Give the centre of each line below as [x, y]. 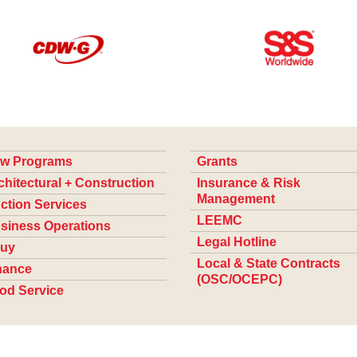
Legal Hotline [236, 242]
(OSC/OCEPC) [239, 280]
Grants [217, 162]
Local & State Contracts [268, 264]
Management [235, 199]
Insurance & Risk [248, 183]
